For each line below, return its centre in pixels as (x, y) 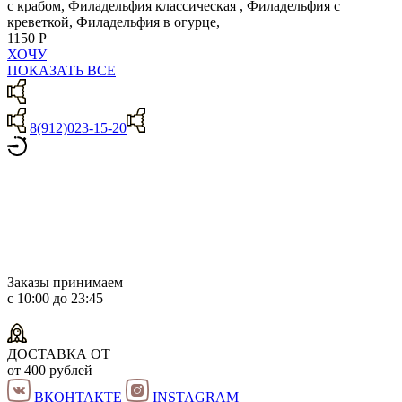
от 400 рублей (50, 370)
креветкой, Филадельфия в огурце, (114, 22)
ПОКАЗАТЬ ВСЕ (61, 70)
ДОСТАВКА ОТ (59, 354)
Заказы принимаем (65, 282)
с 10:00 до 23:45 (55, 298)
